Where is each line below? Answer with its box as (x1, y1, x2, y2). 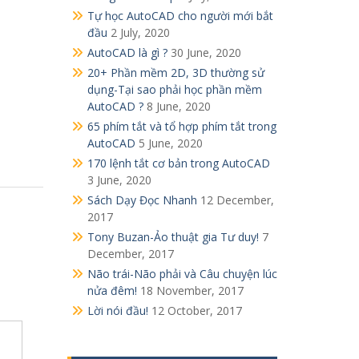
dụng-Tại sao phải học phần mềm (87, 81, 262, 97)
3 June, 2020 (87, 171, 151, 188)
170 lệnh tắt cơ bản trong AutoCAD (87, 155, 270, 171)
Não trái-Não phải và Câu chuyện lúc (87, 265, 277, 281)
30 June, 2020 (170, 44, 241, 60)
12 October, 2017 (151, 302, 242, 318)
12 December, (200, 192, 274, 208)
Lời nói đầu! (87, 302, 148, 318)
